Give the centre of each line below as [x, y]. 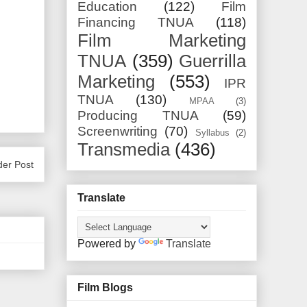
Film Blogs [105, 288]
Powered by [108, 243]
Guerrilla [212, 61]
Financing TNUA [136, 23]
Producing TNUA [138, 116]
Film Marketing [162, 41]
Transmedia [124, 150]
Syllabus [212, 133]
